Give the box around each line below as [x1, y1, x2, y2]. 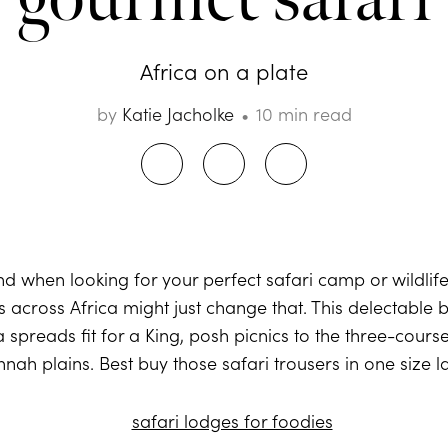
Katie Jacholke [121, 101, 234, 127]
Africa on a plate [140, 55, 308, 87]
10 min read [255, 101, 352, 127]
